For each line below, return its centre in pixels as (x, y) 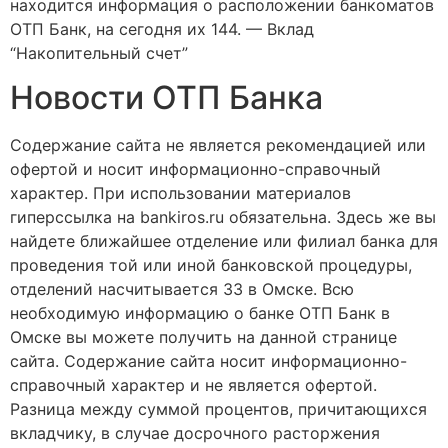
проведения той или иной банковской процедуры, (211, 264)
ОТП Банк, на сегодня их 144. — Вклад (162, 28)
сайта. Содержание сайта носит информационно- (208, 360)
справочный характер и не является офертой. (193, 384)
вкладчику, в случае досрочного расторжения (195, 432)
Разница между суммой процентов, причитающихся (218, 408)
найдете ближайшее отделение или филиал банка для (224, 240)
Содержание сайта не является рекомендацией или (218, 144)
